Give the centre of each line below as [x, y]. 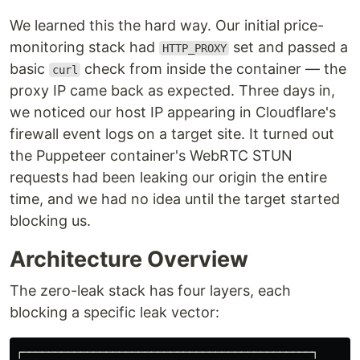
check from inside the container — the [214, 69]
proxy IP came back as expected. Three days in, [172, 90]
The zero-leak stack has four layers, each [150, 290]
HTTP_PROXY [194, 48]
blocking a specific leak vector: [115, 312]
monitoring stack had [84, 47]
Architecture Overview [129, 259]
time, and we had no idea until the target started [175, 199]
